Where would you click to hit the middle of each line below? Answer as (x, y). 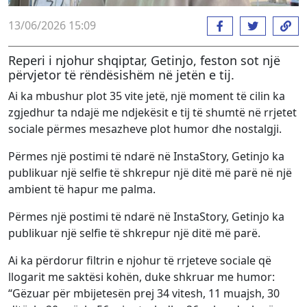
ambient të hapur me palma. (82, 189)
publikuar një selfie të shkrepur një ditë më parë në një (150, 172)
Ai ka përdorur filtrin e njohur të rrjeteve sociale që (140, 260)
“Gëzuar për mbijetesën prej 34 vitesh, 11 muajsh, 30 (144, 293)
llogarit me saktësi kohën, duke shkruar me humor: (142, 277)
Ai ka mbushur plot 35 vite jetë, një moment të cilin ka (147, 96)
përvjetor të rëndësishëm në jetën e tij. (121, 74)
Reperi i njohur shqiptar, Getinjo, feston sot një (144, 60)
